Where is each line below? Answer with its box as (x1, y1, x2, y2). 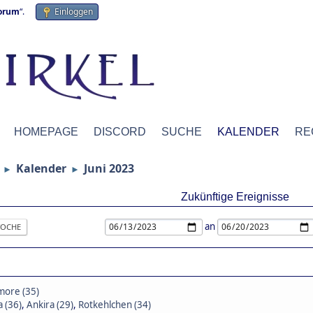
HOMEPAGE (14, 126, 78, 138)
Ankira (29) (27, 298, 73, 311)
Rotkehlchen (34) (78, 298, 151, 311)
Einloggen (54, 6, 93, 17)
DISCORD (94, 126, 146, 138)
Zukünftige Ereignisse (180, 191, 289, 203)
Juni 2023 (84, 161, 134, 176)
